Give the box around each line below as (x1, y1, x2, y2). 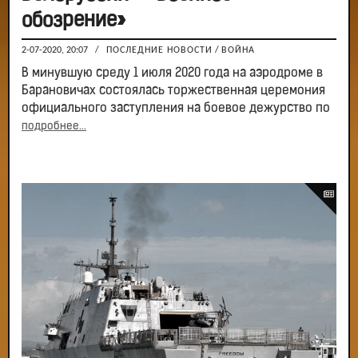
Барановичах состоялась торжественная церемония (22, 84, 325, 97)
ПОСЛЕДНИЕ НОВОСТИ (106, 45, 213, 55)
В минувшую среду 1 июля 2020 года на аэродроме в (22, 66, 323, 80)
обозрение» (22, 10, 125, 31)
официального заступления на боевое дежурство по (22, 101, 330, 115)
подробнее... (22, 120, 86, 133)
